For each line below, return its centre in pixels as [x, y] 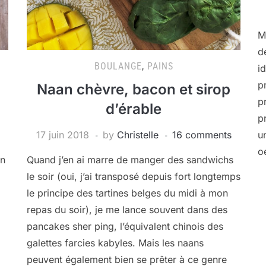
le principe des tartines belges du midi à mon [128, 193]
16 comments [202, 135]
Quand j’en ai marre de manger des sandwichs [130, 160]
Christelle [137, 135]
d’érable [134, 109]
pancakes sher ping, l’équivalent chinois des [125, 226]
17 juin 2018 [62, 135]
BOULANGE [118, 66]
